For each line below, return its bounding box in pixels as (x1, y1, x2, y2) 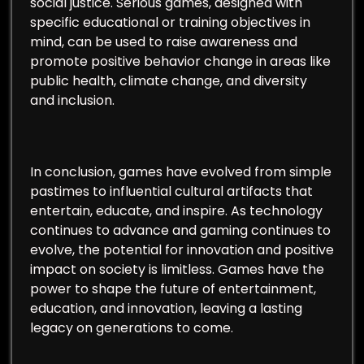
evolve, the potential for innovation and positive (30, 240, 334, 259)
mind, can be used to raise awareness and (30, 32, 297, 51)
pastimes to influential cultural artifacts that (30, 182, 313, 201)
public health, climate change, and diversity (30, 71, 307, 90)
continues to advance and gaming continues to (30, 221, 331, 240)
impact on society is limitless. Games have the (30, 260, 324, 279)
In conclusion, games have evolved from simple (30, 162, 331, 181)
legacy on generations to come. (30, 318, 233, 337)
